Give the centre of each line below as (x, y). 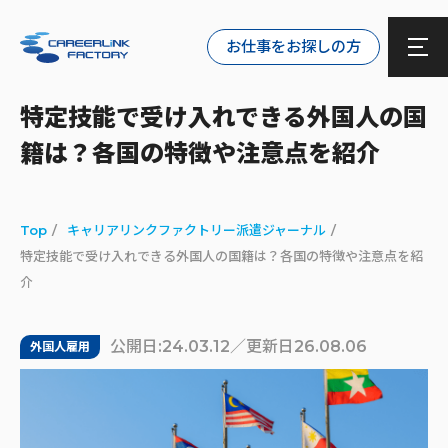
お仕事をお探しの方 (294, 47)
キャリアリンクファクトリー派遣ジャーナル (196, 230)
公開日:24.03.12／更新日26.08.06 (238, 346)
